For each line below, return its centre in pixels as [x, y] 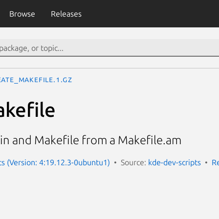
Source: [134, 162]
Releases [66, 14]
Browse [22, 14]
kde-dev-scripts [175, 162]
